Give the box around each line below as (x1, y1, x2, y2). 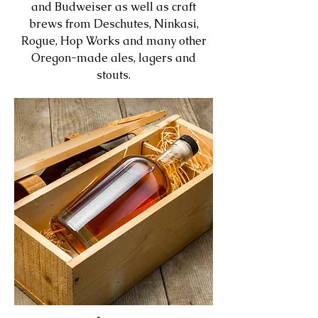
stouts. (97, 67, 131, 83)
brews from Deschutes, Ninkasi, (28, 16, 199, 32)
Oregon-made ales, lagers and (31, 50, 196, 66)
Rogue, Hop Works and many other (21, 33, 207, 49)
